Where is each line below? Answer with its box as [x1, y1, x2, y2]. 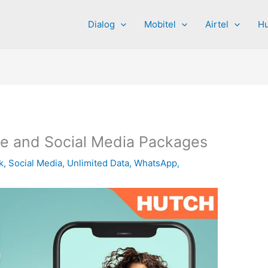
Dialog [88, 18, 115, 30]
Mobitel [144, 18, 176, 30]
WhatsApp [134, 157, 178, 169]
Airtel [205, 18, 229, 30]
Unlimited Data [67, 157, 130, 169]
